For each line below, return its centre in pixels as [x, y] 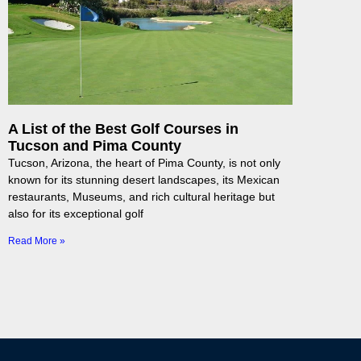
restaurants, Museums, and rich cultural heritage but [141, 197]
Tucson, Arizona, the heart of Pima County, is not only [144, 163]
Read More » [37, 241]
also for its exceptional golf [76, 214]
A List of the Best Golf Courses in [123, 129]
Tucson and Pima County [95, 146]
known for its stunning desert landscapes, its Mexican [144, 180]
